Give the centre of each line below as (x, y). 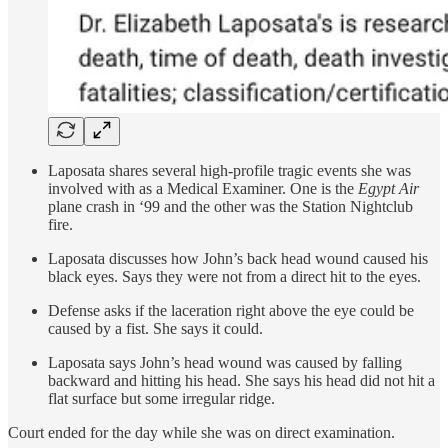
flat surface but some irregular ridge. (161, 399)
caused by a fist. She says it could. (155, 329)
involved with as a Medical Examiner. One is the (203, 189)
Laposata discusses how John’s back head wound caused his (238, 259)
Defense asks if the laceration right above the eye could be (231, 311)
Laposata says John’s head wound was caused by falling (225, 363)
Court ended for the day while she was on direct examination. (201, 433)
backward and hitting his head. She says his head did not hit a (241, 381)
